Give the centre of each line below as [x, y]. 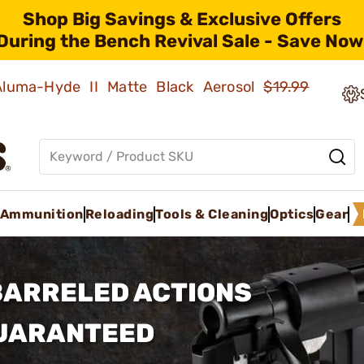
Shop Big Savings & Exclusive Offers [182, 19]
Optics [292, 214]
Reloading [119, 214]
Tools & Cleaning [212, 214]
